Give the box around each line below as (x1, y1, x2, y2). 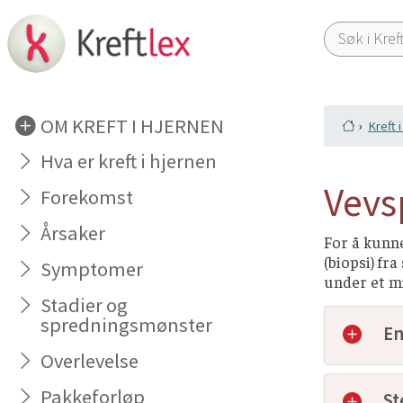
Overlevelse (40, 347, 139, 373)
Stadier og (40, 292, 129, 318)
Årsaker (40, 220, 106, 246)
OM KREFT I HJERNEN (40, 112, 225, 139)
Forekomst (40, 184, 134, 210)
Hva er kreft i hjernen (40, 148, 218, 175)
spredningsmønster (40, 312, 213, 338)
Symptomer (40, 256, 144, 282)
